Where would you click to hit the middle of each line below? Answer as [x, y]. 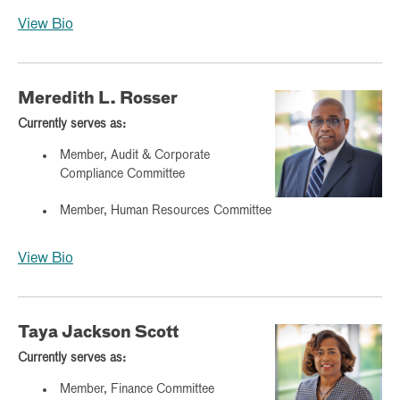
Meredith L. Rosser [98, 99]
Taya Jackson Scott [98, 333]
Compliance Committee [122, 174]
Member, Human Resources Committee [166, 210]
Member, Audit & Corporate [135, 155]
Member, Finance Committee [137, 389]
